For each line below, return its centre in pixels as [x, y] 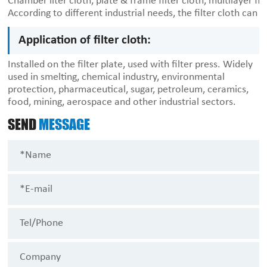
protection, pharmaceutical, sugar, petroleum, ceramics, [128, 90]
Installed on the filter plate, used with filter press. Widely [131, 65]
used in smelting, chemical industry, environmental [117, 77]
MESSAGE [65, 125]
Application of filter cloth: [85, 41]
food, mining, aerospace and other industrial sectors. [122, 103]
